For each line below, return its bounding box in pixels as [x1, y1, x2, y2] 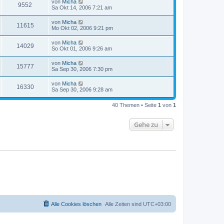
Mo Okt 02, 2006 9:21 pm [51, 24, 113, 31]
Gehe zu [134, 119, 158, 129]
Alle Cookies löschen [51, 201, 101, 207]
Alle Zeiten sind [105, 201, 143, 207]
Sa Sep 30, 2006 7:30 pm [51, 65, 112, 72]
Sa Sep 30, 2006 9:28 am [51, 86, 112, 92]
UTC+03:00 [143, 201, 171, 207]
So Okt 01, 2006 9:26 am [51, 45, 112, 51]
